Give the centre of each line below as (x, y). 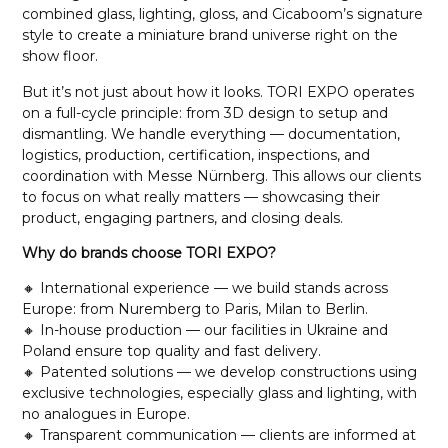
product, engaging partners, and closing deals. (183, 217)
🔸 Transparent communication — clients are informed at (219, 435)
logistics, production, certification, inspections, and (196, 154)
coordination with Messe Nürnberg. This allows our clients (222, 175)
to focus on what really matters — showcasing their (201, 196)
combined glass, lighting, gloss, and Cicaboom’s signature (223, 14)
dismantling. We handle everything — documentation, (211, 133)
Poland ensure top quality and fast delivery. (172, 351)
